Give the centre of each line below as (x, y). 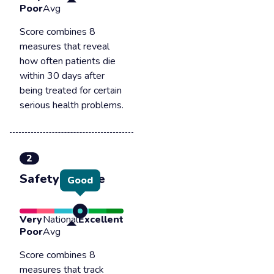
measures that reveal (65, 46)
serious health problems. (72, 105)
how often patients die (68, 61)
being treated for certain (71, 91)
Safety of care (62, 179)
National (61, 220)
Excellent (101, 220)
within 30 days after (62, 76)
